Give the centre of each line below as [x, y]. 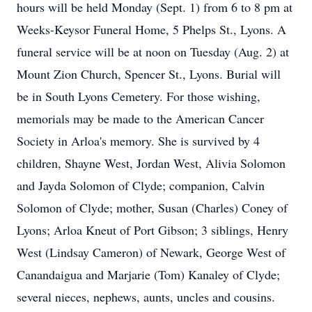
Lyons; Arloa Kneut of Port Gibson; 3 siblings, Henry [153, 230]
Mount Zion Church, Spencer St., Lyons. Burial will [149, 74]
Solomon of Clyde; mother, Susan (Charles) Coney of [152, 208]
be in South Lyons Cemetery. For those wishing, [139, 96]
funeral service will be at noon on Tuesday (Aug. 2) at [153, 52]
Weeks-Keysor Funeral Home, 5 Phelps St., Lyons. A [151, 29]
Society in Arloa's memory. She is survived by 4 [138, 141]
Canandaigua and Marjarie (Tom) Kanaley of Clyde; [148, 274]
